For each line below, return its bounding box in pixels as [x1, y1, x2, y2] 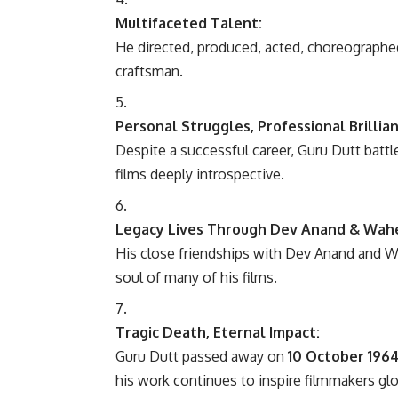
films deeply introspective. [115, 164, 284, 183]
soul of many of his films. [115, 267, 277, 286]
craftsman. [115, 61, 183, 80]
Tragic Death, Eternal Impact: [115, 322, 320, 341]
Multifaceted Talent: [115, 13, 262, 32]
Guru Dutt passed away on [115, 346, 288, 365]
